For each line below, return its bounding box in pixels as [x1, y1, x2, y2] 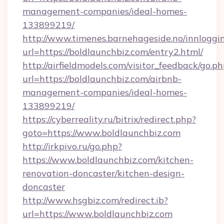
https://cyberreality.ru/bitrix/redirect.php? [22, 113, 196, 125]
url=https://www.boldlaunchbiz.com [22, 208, 172, 219]
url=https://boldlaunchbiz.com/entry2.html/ [22, 46, 203, 57]
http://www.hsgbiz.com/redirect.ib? [22, 194, 168, 206]
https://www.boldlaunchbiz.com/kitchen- [22, 154, 193, 165]
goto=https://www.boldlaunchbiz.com [22, 127, 180, 138]
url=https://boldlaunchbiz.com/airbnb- [22, 73, 181, 84]
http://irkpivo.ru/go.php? [22, 140, 122, 152]
